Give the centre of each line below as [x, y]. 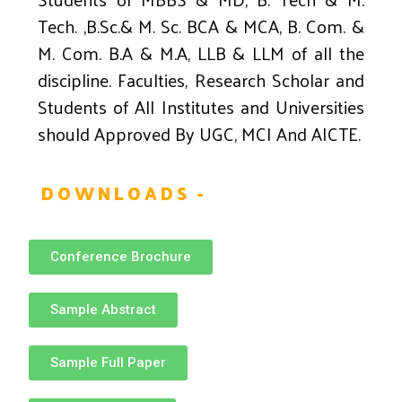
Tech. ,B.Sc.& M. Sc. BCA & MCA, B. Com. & [201, 26]
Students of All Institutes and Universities [201, 107]
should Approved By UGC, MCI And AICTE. [200, 134]
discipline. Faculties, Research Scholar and [201, 80]
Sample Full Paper [109, 363]
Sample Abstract [104, 310]
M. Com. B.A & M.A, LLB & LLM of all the [201, 53]
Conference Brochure [121, 257]
